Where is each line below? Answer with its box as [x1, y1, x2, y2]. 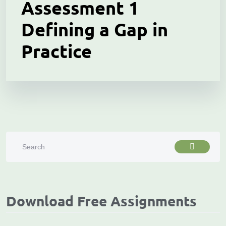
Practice [21, 40, 92, 62]
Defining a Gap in [21, 18, 168, 40]
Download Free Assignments [6, 192, 197, 209]
